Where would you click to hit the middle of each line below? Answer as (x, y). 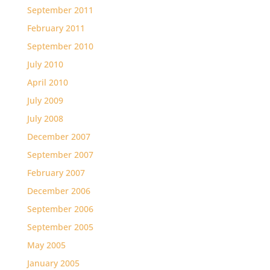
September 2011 (60, 10)
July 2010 (45, 64)
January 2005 (53, 263)
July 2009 (45, 100)
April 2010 (47, 82)
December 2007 (58, 137)
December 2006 (58, 191)
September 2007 (60, 155)
